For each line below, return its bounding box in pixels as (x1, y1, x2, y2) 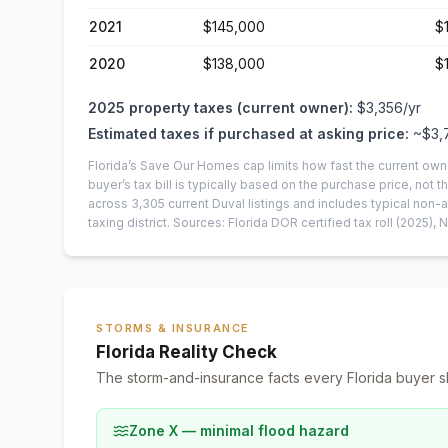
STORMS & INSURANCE (96, 321, 250, 335)
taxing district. (88, 215, 170, 230)
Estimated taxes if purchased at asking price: (88, 125, 409, 142)
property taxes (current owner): (129, 99, 353, 116)
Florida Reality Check (96, 342, 277, 362)
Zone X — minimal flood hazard (129, 422, 349, 439)
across (88, 196, 131, 211)
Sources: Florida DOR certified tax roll (173, 215, 393, 230)
